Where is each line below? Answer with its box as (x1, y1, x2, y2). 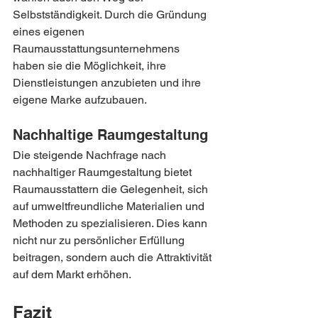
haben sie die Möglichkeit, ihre (13, 59, 169, 72)
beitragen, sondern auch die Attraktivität (13, 251, 214, 264)
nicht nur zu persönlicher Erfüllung (13, 234, 187, 247)
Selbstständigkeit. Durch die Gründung (13, 8, 209, 21)
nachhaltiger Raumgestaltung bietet (13, 165, 194, 179)
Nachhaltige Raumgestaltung (13, 126, 208, 143)
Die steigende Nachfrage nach (13, 148, 169, 162)
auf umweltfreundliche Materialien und (13, 199, 207, 213)
